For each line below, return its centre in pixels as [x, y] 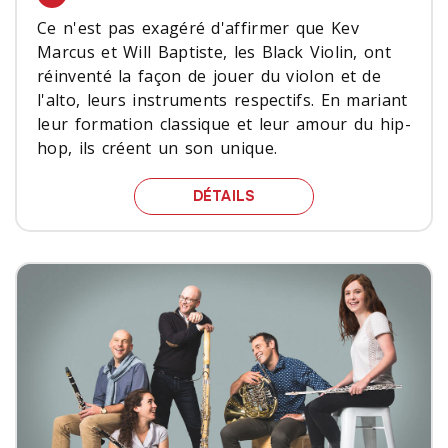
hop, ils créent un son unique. [157, 147]
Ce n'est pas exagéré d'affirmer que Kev [198, 27]
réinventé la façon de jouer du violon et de [209, 75]
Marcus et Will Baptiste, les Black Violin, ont [214, 51]
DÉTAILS [224, 195]
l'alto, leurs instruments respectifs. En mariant [222, 99]
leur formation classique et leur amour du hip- [224, 123]
